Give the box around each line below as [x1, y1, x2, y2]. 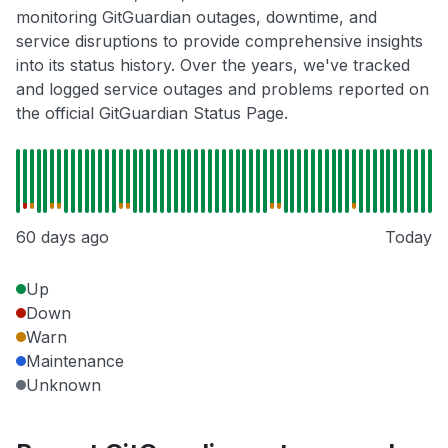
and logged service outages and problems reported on [16, 79, 429, 100]
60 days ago [16, 227, 109, 248]
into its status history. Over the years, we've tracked [16, 55, 410, 76]
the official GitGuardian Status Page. [16, 103, 288, 124]
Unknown [26, 375, 101, 396]
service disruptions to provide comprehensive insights [16, 31, 423, 52]
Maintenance [26, 351, 124, 372]
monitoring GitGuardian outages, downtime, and [16, 7, 377, 28]
